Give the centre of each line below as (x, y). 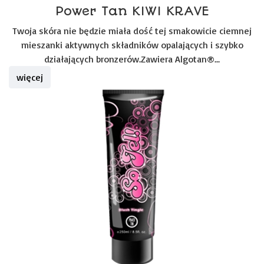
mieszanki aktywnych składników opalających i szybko (132, 45)
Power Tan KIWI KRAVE (132, 11)
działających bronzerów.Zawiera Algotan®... (132, 59)
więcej (30, 77)
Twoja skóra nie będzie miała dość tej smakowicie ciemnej (132, 31)
